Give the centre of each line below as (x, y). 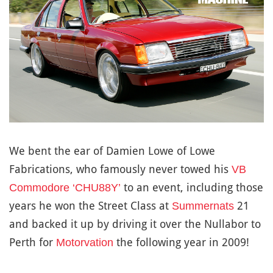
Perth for (33, 243)
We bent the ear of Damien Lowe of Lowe (112, 151)
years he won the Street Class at (90, 206)
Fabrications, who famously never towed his (120, 169)
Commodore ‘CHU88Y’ (65, 188)
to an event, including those (192, 188)
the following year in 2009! (181, 243)
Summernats (203, 206)
